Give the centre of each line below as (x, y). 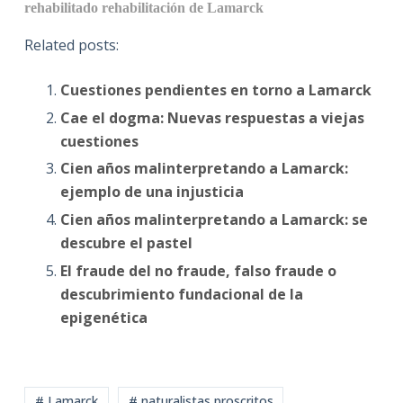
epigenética (103, 318)
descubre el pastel (126, 243)
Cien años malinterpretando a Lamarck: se (214, 220)
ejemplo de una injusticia (152, 192)
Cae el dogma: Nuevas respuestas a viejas (212, 117)
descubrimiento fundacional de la (181, 295)
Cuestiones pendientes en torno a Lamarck (215, 90)
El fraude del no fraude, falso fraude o (198, 271)
